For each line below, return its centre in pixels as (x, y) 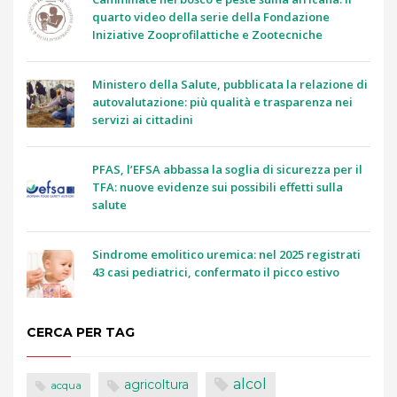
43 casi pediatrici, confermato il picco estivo (216, 272)
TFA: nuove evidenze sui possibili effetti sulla (218, 187)
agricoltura (156, 385)
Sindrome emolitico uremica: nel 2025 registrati (226, 255)
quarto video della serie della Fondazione (211, 17)
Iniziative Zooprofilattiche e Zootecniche (207, 35)
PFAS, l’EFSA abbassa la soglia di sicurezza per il (227, 170)
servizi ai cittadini (143, 120)
